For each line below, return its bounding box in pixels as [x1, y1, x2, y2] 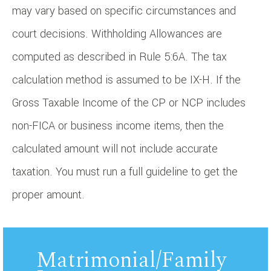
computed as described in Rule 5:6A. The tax [12, 48, 227, 65]
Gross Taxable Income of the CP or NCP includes [12, 94, 246, 111]
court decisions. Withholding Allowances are [12, 25, 222, 42]
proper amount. [12, 186, 85, 203]
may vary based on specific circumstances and [12, 2, 236, 19]
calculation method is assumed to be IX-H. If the [12, 71, 241, 88]
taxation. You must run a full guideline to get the [12, 163, 238, 180]
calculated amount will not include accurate [12, 140, 218, 157]
